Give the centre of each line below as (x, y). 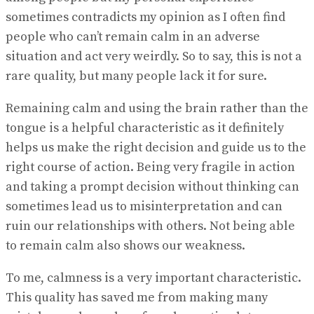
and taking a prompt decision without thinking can (152, 187)
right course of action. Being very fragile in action (150, 168)
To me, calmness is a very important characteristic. (153, 278)
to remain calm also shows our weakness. (125, 246)
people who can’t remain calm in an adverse (133, 37)
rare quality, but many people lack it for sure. (136, 76)
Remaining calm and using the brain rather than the (157, 109)
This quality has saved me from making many (137, 298)
